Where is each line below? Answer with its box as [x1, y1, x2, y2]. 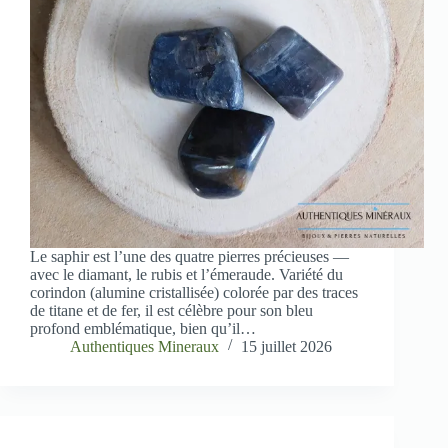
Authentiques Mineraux [70, 338, 219, 356]
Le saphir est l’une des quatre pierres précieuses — [30, 248, 349, 266]
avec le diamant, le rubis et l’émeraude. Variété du [30, 266, 343, 284]
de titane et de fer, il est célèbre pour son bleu [30, 302, 313, 320]
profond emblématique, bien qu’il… [30, 320, 256, 338]
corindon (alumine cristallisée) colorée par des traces [30, 284, 358, 302]
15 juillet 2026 [241, 338, 332, 356]
